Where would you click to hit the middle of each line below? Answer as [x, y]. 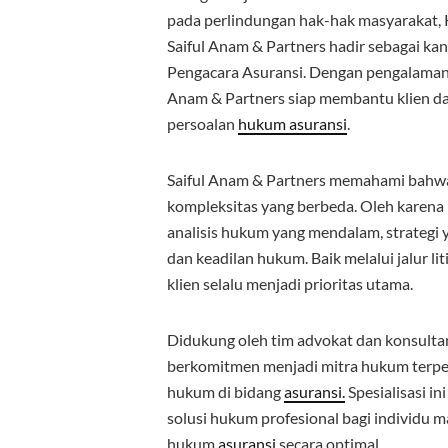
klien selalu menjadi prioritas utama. [290, 283]
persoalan [202, 123]
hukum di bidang [225, 391]
